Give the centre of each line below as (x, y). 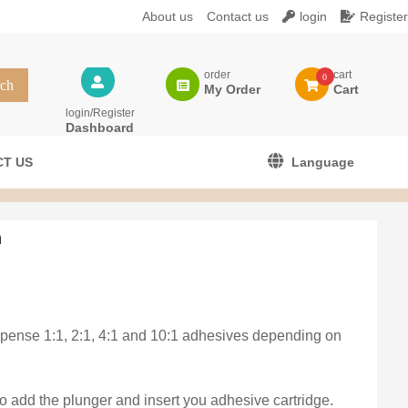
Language (323, 162)
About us (168, 16)
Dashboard (99, 127)
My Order (233, 89)
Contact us (238, 16)
